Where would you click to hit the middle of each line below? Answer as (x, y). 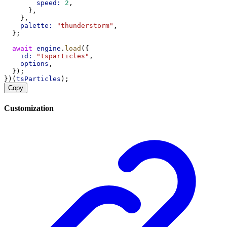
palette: (36, 26)
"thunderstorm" (85, 26)
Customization (29, 108)
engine (49, 49)
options (34, 64)
